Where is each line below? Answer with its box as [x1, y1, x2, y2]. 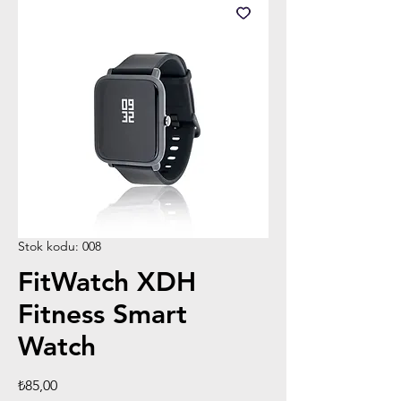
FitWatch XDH [18, 265, 196, 298]
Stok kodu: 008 [18, 237, 101, 254]
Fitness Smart [18, 297, 187, 330]
